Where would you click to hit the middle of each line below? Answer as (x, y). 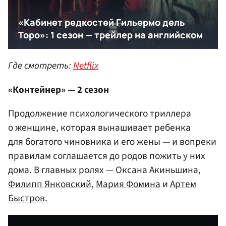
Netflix (86, 66)
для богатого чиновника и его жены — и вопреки (112, 142)
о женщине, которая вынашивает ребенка (99, 127)
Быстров (26, 198)
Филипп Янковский (50, 184)
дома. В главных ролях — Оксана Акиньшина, (104, 170)
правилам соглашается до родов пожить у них (107, 156)
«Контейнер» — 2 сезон (59, 90)
